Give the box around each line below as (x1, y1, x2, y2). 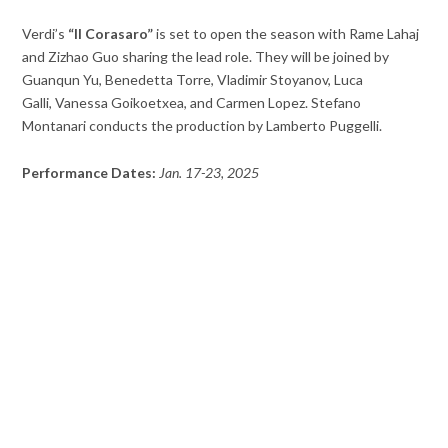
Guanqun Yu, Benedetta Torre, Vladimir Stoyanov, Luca (22, 71, 364, 89)
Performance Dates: (22, 163, 157, 181)
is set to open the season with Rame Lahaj (153, 25, 420, 43)
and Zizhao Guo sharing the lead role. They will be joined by (22, 48, 390, 66)
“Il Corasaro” (68, 25, 154, 43)
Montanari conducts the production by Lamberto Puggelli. (22, 117, 383, 135)
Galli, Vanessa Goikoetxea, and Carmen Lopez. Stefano (22, 94, 362, 112)
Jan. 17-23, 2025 (159, 163, 260, 181)
